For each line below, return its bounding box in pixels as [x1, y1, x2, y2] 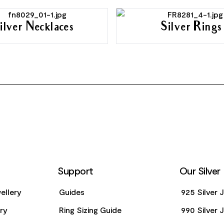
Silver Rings [160, 20, 222, 35]
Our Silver [179, 164, 220, 176]
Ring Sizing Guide [59, 205, 122, 214]
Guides [59, 187, 85, 196]
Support [57, 164, 93, 176]
